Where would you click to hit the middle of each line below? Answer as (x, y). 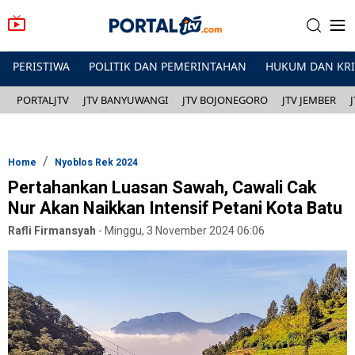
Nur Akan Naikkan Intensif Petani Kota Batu (175, 208)
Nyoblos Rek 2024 (96, 162)
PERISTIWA (41, 66)
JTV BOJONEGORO (225, 100)
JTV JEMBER (309, 100)
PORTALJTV (43, 100)
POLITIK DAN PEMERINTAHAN (168, 66)
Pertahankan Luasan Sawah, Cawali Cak (162, 188)
